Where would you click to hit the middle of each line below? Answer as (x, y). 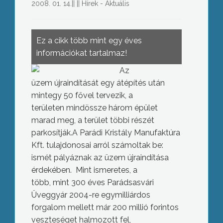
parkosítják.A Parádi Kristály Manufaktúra (106, 133)
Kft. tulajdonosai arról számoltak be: (97, 145)
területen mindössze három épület (94, 108)
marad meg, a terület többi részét (93, 120)
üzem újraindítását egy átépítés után (98, 83)
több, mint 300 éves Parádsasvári (92, 182)
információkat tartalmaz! (81, 53)
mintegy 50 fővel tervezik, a (82, 95)
